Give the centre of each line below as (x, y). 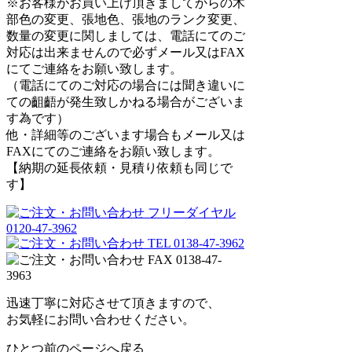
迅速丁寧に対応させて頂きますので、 (113, 302)
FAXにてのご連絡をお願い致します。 (113, 151)
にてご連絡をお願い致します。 (94, 68)
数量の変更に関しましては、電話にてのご (126, 35)
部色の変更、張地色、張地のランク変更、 (126, 19)
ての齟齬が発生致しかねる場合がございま (126, 101)
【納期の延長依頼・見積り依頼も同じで (119, 167)
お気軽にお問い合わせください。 (101, 319)
